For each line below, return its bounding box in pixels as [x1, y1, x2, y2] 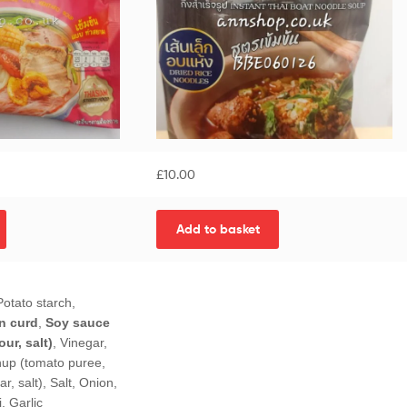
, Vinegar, [52, 335, 107, 351]
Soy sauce [45, 315, 110, 331]
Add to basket [175, 221, 260, 238]
